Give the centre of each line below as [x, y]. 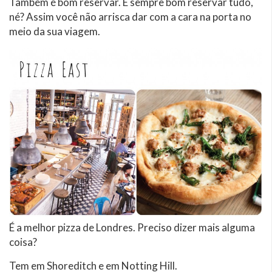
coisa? [23, 242]
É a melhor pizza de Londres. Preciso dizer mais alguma [132, 228]
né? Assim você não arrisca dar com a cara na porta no [130, 16]
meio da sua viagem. [55, 31]
